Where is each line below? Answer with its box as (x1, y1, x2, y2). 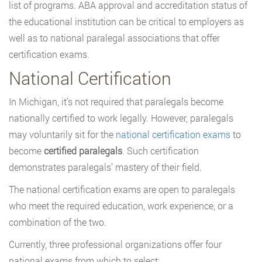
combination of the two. (9, 216, 106, 229)
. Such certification (122, 144, 199, 157)
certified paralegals (44, 144, 122, 157)
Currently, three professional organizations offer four (9, 238, 222, 251)
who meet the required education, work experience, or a (9, 199, 233, 212)
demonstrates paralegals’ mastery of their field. (9, 161, 202, 174)
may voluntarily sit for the (9, 128, 116, 141)
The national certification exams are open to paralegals (9, 183, 235, 196)
